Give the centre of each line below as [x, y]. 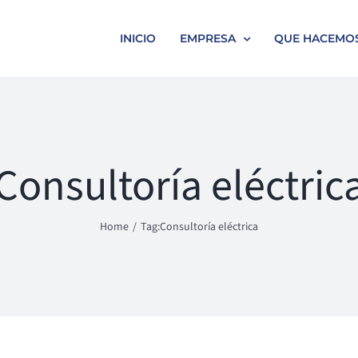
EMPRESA [208, 38]
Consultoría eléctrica [209, 227]
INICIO [138, 38]
